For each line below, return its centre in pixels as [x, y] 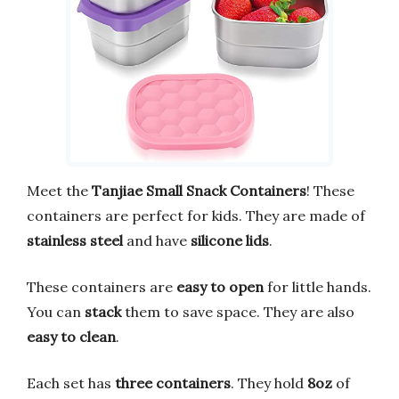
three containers [173, 383]
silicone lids [230, 241]
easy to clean [71, 337]
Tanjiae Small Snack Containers [199, 191]
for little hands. [318, 287]
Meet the [59, 191]
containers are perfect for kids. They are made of [196, 216]
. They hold [269, 383]
